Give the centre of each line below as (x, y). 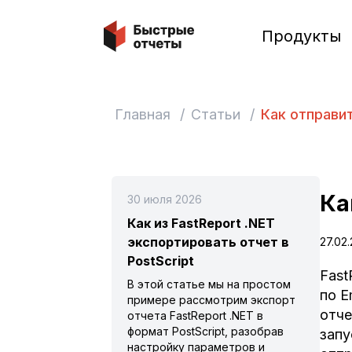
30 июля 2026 (165, 199)
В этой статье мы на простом (209, 284)
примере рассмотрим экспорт (211, 300)
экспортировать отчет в (208, 242)
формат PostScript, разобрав (205, 331)
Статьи (216, 114)
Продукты (301, 36)
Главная (143, 114)
